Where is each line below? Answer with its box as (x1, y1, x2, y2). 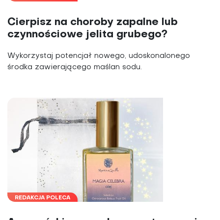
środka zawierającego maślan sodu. (7, 63, 142, 71)
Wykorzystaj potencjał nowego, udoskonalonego (7, 52, 190, 59)
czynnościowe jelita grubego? (7, 29, 167, 40)
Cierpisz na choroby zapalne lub (7, 17, 178, 27)
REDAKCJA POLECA (15, 195, 70, 201)
